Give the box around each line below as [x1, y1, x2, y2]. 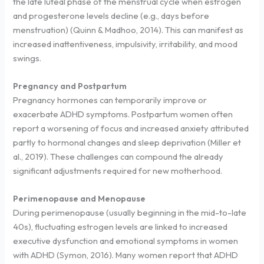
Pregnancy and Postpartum [13, 80, 127, 92]
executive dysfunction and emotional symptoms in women [13, 235, 239, 247]
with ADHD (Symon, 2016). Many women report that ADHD [13, 249, 239, 261]
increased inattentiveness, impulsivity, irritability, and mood [13, 38, 238, 49]
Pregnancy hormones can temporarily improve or [13, 94, 207, 106]
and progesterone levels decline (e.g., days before [13, 9, 210, 21]
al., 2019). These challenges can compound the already [13, 151, 224, 163]
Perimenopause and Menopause [13, 193, 146, 204]
